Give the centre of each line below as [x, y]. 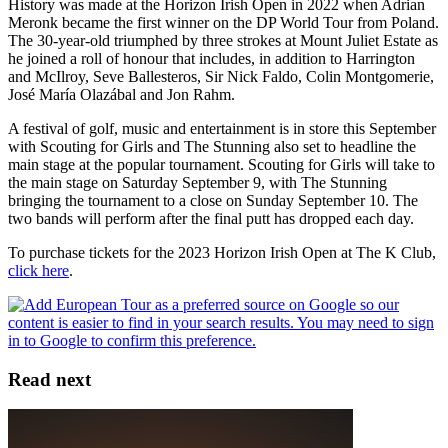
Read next [49, 379]
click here [38, 270]
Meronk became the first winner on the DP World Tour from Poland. [223, 22]
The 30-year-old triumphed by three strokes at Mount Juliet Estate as [223, 40]
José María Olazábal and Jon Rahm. [121, 94]
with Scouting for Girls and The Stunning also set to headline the [212, 146]
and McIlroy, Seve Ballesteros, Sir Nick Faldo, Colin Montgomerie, [221, 76]
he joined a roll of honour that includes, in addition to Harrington [211, 58]
